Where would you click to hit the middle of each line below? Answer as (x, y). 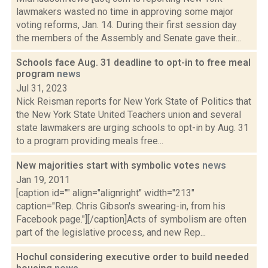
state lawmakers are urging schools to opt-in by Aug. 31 (133, 128)
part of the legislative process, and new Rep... (111, 232)
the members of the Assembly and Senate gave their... (129, 38)
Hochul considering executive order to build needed (133, 257)
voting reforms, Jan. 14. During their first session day (127, 25)
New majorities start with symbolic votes (109, 165)
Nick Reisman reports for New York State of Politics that (134, 101)
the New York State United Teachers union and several (129, 115)
